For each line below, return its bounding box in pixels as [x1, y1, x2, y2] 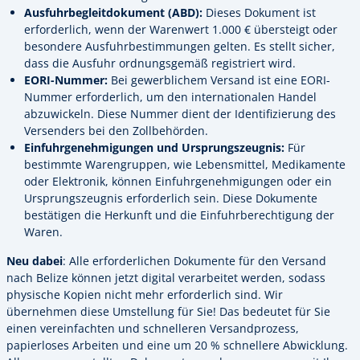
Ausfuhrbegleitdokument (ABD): [24, 5, 202, 21]
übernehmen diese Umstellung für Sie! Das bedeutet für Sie [6, 303, 330, 319]
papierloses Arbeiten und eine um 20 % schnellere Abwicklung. [6, 337, 348, 353]
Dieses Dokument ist [202, 5, 316, 21]
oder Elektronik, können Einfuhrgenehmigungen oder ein [24, 174, 332, 190]
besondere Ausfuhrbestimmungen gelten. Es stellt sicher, [24, 39, 335, 55]
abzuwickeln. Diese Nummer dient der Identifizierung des [24, 106, 336, 122]
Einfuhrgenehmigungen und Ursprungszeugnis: [24, 140, 284, 156]
